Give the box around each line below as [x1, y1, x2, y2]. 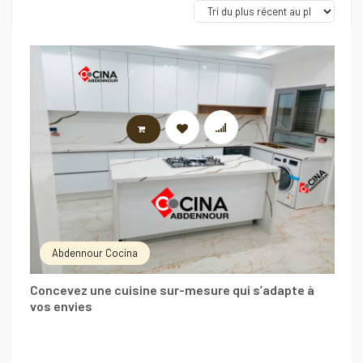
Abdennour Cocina [52, 246, 138, 259]
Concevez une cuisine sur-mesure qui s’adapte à [30, 282, 314, 297]
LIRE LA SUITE [157, 123, 221, 134]
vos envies [30, 298, 92, 314]
